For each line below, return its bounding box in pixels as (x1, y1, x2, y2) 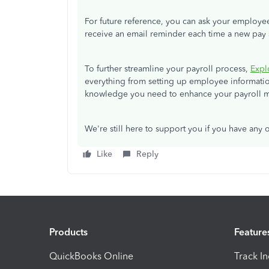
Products (49, 226, 88, 238)
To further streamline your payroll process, (85, 64, 250, 74)
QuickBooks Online (49, 250, 133, 262)
